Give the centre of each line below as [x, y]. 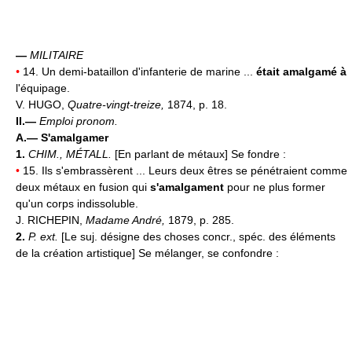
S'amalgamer [75, 137]
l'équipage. [43, 88]
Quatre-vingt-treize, [117, 104]
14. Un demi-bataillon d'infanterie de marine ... [139, 71]
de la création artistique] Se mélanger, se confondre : [147, 253]
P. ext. [45, 236]
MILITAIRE [57, 55]
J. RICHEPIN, [51, 220]
